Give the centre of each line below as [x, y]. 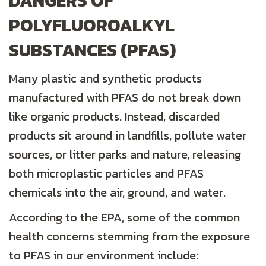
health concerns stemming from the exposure [129, 237]
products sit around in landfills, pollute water [128, 136]
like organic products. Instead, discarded [114, 117]
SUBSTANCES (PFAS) [93, 50]
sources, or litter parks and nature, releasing [125, 155]
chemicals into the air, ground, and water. [117, 193]
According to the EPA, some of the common [124, 218]
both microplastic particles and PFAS [106, 174]
